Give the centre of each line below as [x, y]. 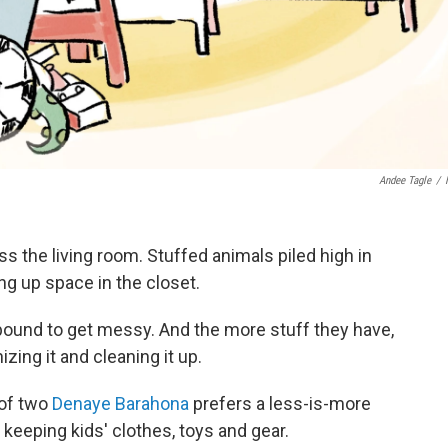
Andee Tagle [405, 180]
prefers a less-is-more [280, 403]
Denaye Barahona [120, 403]
